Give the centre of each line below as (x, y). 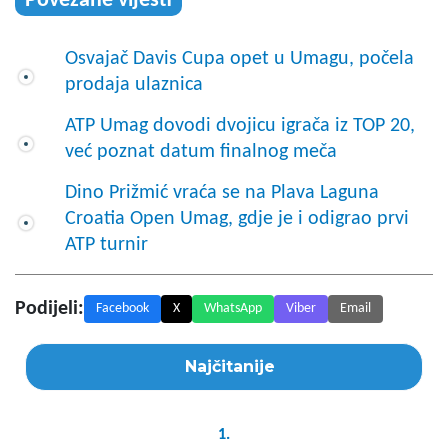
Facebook (122, 308)
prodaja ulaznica (134, 84)
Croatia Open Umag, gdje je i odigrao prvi (237, 218)
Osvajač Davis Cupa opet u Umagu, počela (239, 58)
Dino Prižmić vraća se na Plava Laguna (222, 192)
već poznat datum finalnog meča (201, 151)
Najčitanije (230, 366)
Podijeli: (49, 308)
